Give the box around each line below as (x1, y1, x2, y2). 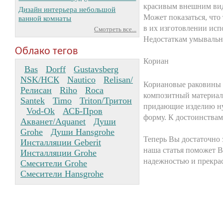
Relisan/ (104, 74, 133, 85)
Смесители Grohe (20, 158, 87, 168)
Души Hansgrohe (51, 126, 114, 137)
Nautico (67, 74, 96, 85)
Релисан (20, 85, 52, 95)
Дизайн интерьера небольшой (18, 4, 116, 13)
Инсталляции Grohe (20, 147, 97, 158)
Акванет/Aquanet (20, 116, 86, 126)
